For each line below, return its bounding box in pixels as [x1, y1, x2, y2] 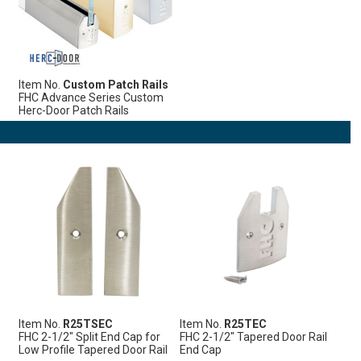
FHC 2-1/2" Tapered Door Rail [179, 330, 327, 343]
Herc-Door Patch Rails [18, 103, 129, 117]
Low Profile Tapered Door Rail [18, 342, 168, 356]
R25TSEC [62, 317, 113, 330]
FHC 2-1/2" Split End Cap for [18, 330, 160, 343]
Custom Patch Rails [62, 77, 168, 91]
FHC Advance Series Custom [18, 90, 164, 104]
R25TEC [223, 317, 267, 330]
